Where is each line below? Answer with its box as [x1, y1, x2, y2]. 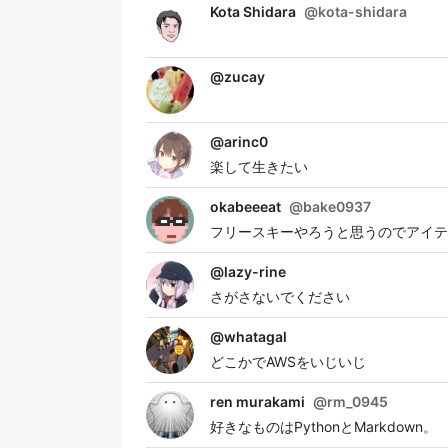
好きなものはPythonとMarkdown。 [210, 418, 437, 435]
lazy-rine [224, 263, 286, 280]
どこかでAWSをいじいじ [210, 353, 366, 370]
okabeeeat [210, 198, 281, 215]
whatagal [224, 328, 287, 345]
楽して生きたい [210, 158, 308, 175]
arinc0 [224, 133, 268, 150]
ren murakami [210, 393, 305, 410]
